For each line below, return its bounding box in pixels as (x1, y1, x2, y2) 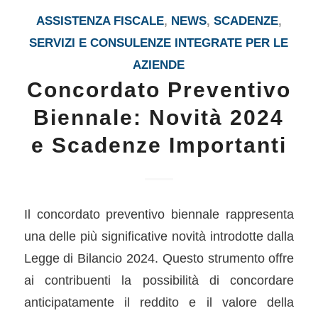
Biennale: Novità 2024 (33, 106, 285, 129)
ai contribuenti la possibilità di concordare (23, 272, 295, 287)
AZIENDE (133, 58, 185, 72)
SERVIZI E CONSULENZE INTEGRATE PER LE (29, 36, 289, 50)
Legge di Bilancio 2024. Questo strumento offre (23, 250, 295, 265)
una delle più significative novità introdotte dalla (23, 228, 295, 243)
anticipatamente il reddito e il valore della (23, 294, 295, 309)
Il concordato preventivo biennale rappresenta (23, 206, 295, 221)
